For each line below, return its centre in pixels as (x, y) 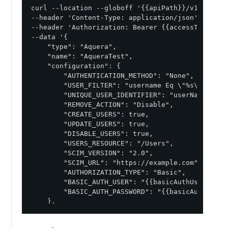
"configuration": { (76, 66)
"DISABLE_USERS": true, (92, 134)
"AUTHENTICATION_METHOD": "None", (112, 76)
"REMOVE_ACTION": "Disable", (102, 105)
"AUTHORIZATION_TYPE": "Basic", (108, 173)
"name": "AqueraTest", (82, 56)
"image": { (59, 211)
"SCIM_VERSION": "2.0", (92, 153)
